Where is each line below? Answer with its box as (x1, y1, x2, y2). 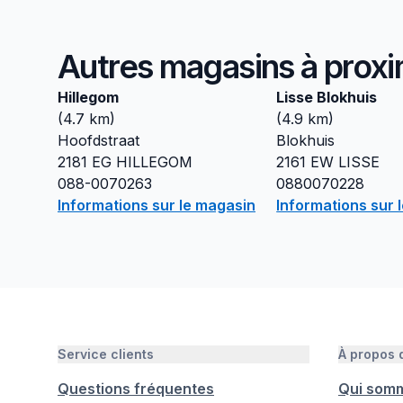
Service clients (58, 346, 154, 362)
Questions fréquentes (58, 380, 214, 398)
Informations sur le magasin (58, 196, 255, 214)
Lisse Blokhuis (276, 88, 378, 106)
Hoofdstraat (58, 131, 139, 149)
